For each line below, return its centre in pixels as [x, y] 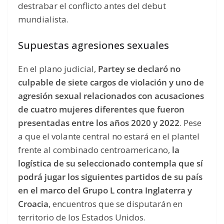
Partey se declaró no [139, 68]
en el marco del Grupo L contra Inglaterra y [105, 190]
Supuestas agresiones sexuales [93, 45]
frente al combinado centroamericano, [94, 149]
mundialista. [44, 19]
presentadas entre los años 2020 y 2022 [99, 122]
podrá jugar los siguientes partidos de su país [110, 176]
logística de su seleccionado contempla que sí [110, 163]
